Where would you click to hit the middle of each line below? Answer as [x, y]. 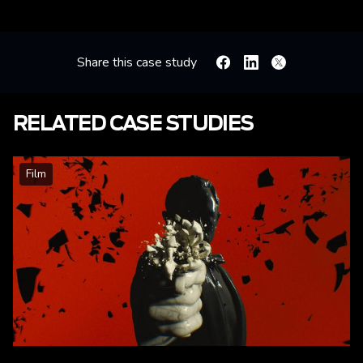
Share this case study [137, 63]
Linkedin [267, 67]
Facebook [244, 67]
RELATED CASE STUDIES [133, 125]
